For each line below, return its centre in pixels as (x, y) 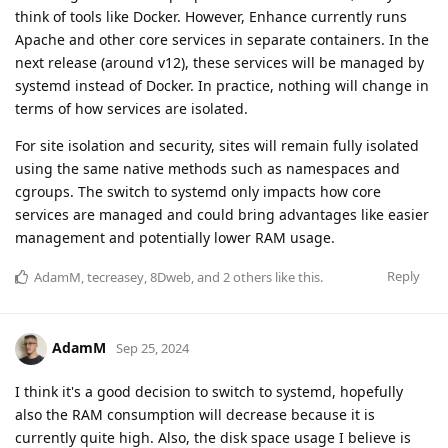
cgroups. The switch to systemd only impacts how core (198, 192)
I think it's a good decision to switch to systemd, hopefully (209, 392)
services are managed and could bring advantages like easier (222, 215)
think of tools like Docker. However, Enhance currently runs (211, 17)
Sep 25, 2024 (152, 347)
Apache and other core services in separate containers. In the (222, 40)
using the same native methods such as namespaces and (207, 169)
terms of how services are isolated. (131, 109)
